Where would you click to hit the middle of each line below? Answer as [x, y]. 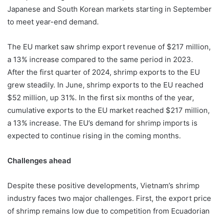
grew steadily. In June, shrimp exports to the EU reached [105, 85]
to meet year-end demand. [53, 22]
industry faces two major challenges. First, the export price [109, 198]
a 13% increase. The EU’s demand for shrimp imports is [102, 123]
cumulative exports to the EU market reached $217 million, [109, 110]
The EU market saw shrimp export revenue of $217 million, [109, 47]
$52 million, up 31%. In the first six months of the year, [101, 98]
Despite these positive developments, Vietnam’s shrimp [103, 186]
